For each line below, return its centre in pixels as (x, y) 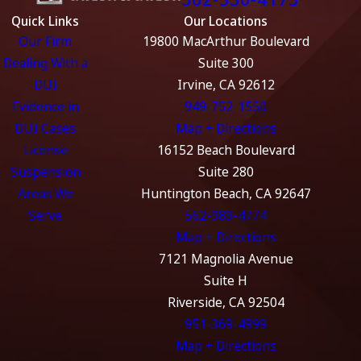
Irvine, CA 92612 (226, 84)
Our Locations (226, 21)
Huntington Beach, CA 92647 (226, 193)
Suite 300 (226, 62)
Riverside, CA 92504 (226, 302)
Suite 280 (226, 171)
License (45, 149)
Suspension (45, 171)
